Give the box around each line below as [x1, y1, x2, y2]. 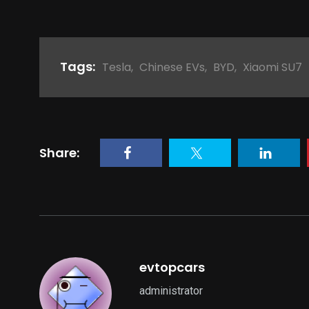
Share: [39, 143, 79, 161]
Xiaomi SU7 [243, 59, 302, 75]
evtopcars [139, 259, 205, 277]
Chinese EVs [139, 59, 205, 75]
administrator [139, 284, 203, 298]
